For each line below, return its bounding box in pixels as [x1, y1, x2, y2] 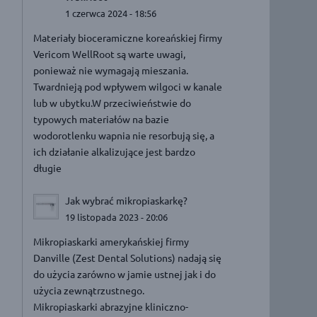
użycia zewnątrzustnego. [33, 283, 145, 296]
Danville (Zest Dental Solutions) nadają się [33, 250, 222, 264]
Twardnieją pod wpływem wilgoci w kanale [33, 79, 223, 93]
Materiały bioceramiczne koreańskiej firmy [33, 30, 223, 44]
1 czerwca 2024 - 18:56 [65, 7, 157, 19]
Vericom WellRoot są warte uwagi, [33, 47, 186, 60]
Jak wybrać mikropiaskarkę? [65, 194, 188, 207]
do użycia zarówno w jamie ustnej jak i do [33, 267, 217, 280]
